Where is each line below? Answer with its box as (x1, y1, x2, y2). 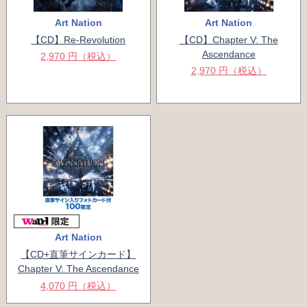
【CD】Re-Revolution (31, 34, 126, 45)
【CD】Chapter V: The (179, 34, 278, 45)
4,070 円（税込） (40, 280, 116, 291)
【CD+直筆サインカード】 (21, 248, 136, 260)
